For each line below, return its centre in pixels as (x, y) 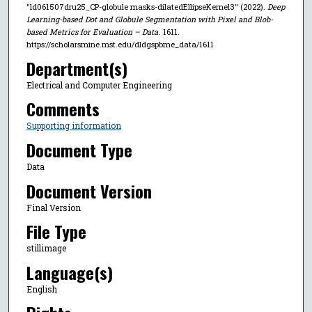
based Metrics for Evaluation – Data (92, 31)
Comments (63, 109)
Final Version (53, 207)
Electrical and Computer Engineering (99, 85)
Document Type (79, 150)
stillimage (46, 248)
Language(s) (69, 272)
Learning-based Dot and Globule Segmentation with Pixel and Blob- (149, 19)
